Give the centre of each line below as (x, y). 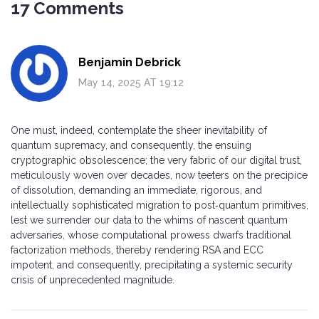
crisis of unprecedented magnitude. (93, 279)
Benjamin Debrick (130, 62)
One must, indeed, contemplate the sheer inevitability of (139, 130)
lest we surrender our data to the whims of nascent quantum (149, 220)
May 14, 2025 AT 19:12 (131, 82)
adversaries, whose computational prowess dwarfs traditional (151, 235)
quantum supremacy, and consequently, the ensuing (131, 145)
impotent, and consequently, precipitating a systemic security (152, 265)
